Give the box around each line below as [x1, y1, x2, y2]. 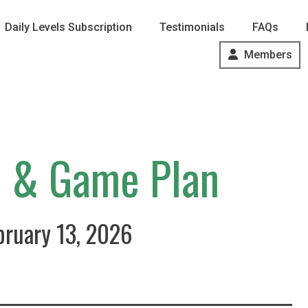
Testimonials [159, 21, 225, 34]
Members [244, 48, 293, 61]
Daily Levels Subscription [4, 21, 132, 34]
